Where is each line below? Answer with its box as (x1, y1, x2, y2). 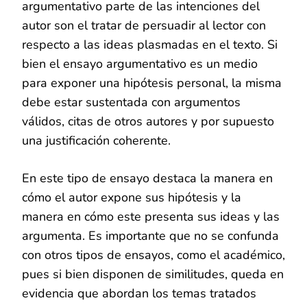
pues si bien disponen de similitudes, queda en (22, 266, 284, 283)
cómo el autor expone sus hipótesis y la (22, 189, 241, 206)
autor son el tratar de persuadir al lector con (22, 17, 266, 34)
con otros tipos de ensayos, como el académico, (22, 247, 285, 264)
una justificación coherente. (22, 132, 171, 149)
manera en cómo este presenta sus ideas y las (22, 208, 280, 225)
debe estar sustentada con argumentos (22, 94, 241, 111)
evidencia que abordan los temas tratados (22, 285, 256, 302)
